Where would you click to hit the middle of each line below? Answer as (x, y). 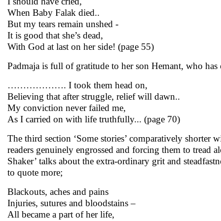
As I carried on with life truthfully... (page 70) (94, 119)
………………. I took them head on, (77, 85)
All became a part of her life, (61, 214)
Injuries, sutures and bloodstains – (72, 203)
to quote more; (35, 172)
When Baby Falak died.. (54, 13)
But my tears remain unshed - (63, 24)
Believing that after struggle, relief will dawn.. (94, 96)
